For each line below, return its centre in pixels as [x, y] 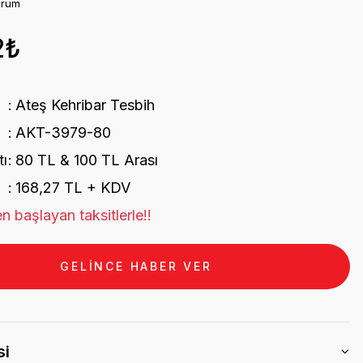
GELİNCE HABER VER [136, 266]
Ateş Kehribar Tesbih [85, 105]
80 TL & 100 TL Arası [86, 160]
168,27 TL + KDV [73, 188]
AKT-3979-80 [63, 132]
